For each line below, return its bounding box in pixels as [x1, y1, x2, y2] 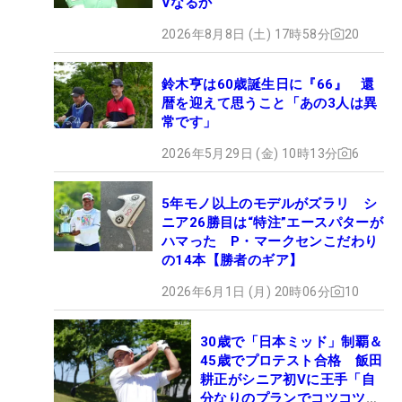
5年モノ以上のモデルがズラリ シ [162, 195, 378, 212]
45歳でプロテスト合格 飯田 [200, 352, 383, 369]
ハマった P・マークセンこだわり [162, 232, 379, 249]
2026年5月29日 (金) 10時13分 [162, 145, 338, 161]
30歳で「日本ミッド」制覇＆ [200, 333, 383, 350]
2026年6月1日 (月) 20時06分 [162, 284, 330, 299]
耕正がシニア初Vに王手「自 [200, 371, 376, 388]
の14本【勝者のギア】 [162, 251, 303, 268]
